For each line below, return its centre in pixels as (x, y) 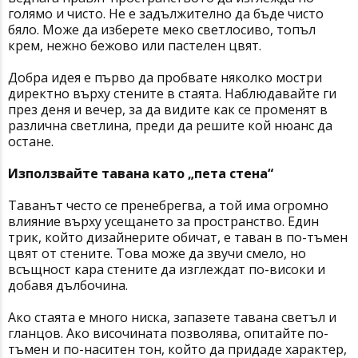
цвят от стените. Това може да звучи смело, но (157, 254)
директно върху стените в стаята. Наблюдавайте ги (172, 94)
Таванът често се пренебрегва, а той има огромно (168, 206)
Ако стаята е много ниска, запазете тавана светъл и (172, 318)
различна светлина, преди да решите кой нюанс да (170, 126)
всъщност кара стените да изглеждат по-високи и (167, 270)
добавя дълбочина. (68, 286)
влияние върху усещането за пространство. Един (163, 222)
